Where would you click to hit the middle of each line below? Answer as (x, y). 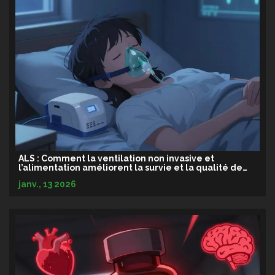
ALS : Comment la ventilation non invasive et (116, 159)
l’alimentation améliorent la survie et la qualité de (130, 168)
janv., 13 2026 (47, 184)
